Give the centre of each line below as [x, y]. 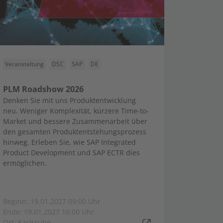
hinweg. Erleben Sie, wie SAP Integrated [69, 142]
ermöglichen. [25, 163]
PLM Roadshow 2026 [43, 89]
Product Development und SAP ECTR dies [71, 153]
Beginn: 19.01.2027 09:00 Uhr [52, 201]
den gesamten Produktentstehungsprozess [75, 132]
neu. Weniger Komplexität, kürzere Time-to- [76, 111]
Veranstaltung [24, 64]
